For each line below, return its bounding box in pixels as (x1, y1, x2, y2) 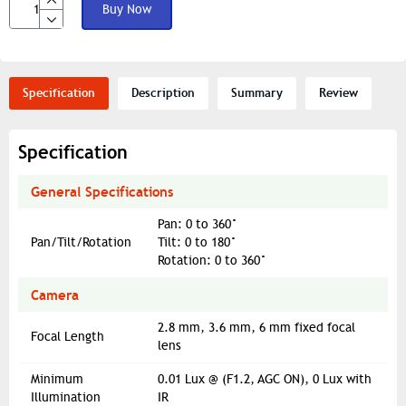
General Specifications (31, 182, 173, 200)
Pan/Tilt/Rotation (31, 234, 131, 250)
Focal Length (31, 328, 104, 344)
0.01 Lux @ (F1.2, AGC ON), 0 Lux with (158, 371, 372, 387)
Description (131, 84, 195, 101)
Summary (231, 84, 283, 101)
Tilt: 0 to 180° (158, 234, 237, 250)
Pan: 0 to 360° (158, 216, 237, 232)
